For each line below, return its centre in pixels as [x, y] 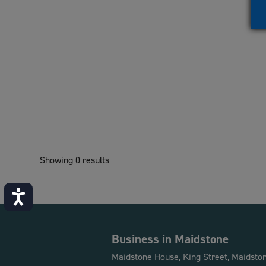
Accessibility [53, 195]
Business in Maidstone [170, 239]
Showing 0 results [75, 160]
